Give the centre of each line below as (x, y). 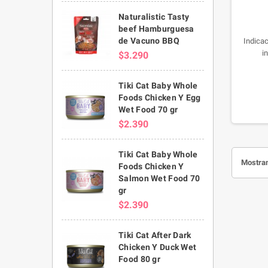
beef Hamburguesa (156, 28)
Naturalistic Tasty (154, 16)
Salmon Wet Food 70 (159, 178)
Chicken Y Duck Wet (158, 247)
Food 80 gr (139, 259)
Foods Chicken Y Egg (160, 97)
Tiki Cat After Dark (155, 235)
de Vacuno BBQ (149, 40)
